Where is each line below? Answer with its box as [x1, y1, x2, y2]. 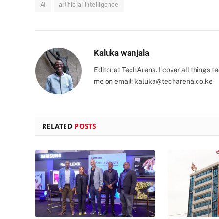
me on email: [94, 77, 134, 85]
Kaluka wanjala [94, 47, 149, 58]
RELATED [42, 121, 75, 131]
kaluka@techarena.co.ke [134, 77, 213, 85]
